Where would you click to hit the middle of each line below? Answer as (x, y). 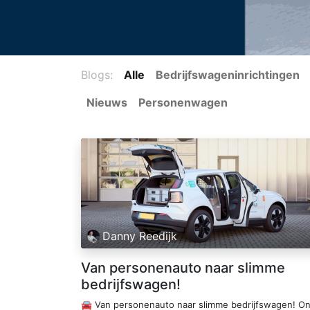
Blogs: (97, 75)
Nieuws (107, 102)
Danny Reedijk (140, 236)
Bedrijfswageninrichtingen (228, 75)
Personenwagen (183, 102)
